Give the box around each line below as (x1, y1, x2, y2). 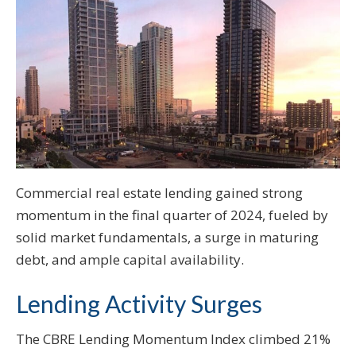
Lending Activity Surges (16, 289, 262, 319)
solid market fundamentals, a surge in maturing (16, 228, 319, 247)
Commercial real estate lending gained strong (16, 184, 303, 203)
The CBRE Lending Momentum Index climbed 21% (16, 330, 331, 349)
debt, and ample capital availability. (16, 250, 244, 269)
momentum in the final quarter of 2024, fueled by (16, 206, 328, 225)
